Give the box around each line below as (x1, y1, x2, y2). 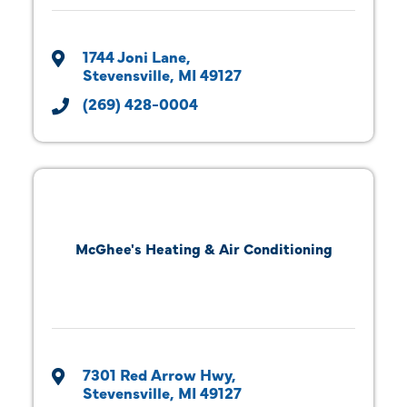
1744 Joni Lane (83, 45, 187, 66)
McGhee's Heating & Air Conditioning (74, 238, 333, 258)
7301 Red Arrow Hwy (83, 362, 233, 384)
